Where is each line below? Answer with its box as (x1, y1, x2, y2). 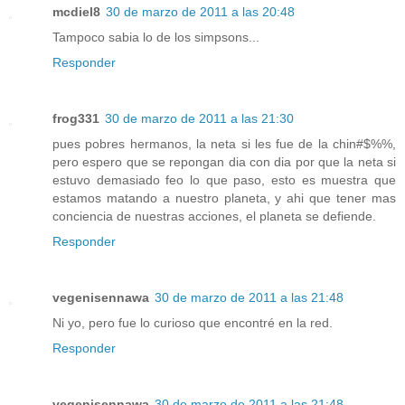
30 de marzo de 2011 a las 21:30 (105, 111, 294, 127)
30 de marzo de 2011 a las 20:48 (106, 5, 295, 20)
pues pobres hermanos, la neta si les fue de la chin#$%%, (52, 137, 396, 152)
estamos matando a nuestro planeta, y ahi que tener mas (52, 191, 396, 206)
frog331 (52, 111, 99, 127)
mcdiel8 (52, 5, 100, 20)
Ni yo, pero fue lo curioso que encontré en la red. (52, 316, 333, 331)
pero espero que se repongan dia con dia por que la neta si (52, 155, 396, 170)
